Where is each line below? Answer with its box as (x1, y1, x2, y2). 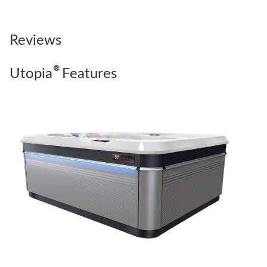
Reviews (10, 33, 61, 48)
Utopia (10, 66, 52, 81)
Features (58, 66, 117, 81)
